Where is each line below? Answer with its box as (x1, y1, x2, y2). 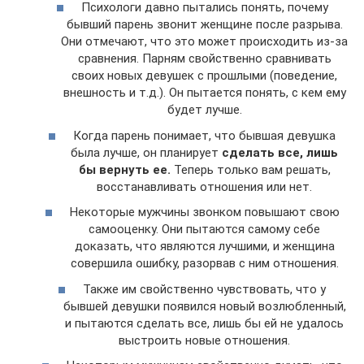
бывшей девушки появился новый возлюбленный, (63, 298, 346, 314)
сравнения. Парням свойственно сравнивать (77, 51, 331, 67)
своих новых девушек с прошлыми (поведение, (71, 68, 337, 84)
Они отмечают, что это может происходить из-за (61, 34, 348, 50)
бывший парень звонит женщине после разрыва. (66, 17, 343, 32)
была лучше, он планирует (71, 145, 222, 160)
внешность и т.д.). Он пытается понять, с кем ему (63, 85, 346, 101)
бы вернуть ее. (78, 162, 171, 177)
